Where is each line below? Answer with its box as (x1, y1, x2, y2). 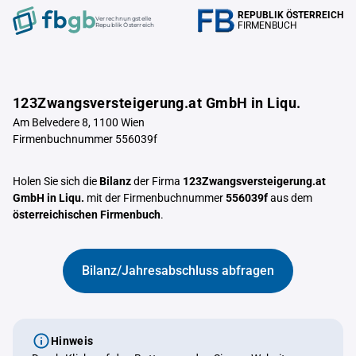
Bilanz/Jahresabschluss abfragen (82, 263, 274, 278)
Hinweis (51, 335, 94, 347)
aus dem (268, 192, 312, 204)
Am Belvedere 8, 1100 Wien (13, 116, 145, 129)
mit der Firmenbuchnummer (84, 192, 226, 204)
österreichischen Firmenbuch (13, 208, 161, 221)
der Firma (131, 175, 183, 188)
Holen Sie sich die (13, 175, 99, 188)
